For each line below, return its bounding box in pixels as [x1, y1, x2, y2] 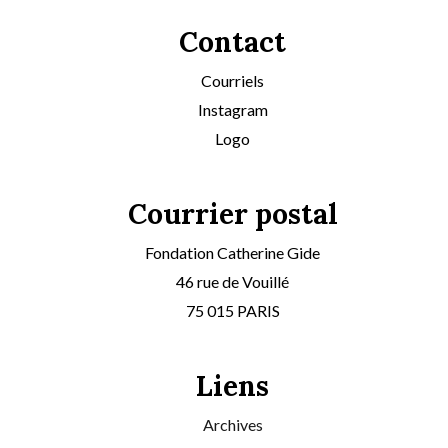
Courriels [201, 70, 264, 90]
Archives [202, 414, 263, 434]
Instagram [197, 99, 268, 119]
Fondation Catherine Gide [145, 242, 320, 262]
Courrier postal [127, 195, 338, 232]
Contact [179, 23, 286, 60]
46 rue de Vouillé [176, 271, 289, 291]
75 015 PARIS [185, 300, 280, 320]
